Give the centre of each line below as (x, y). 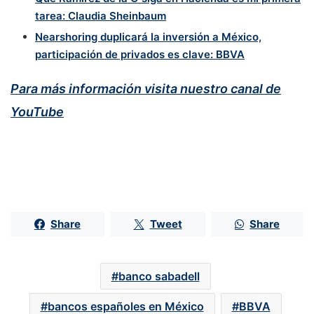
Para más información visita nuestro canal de (146, 88)
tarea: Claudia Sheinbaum (101, 15)
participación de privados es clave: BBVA (140, 54)
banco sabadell (159, 276)
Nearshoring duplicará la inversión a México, (148, 36)
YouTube (37, 111)
